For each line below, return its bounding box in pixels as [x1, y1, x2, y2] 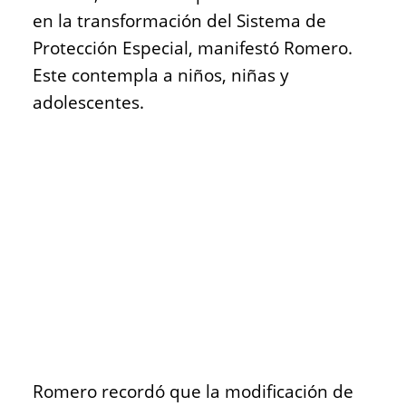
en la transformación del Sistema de [33, 9, 326, 34]
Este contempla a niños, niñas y [33, 63, 289, 88]
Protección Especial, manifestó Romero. [33, 36, 353, 61]
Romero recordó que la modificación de [33, 379, 353, 403]
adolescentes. [33, 91, 144, 115]
